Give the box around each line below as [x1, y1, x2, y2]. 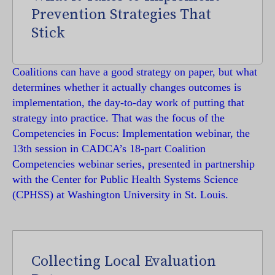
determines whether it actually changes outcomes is [12, 81, 241, 93]
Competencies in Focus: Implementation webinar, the [12, 127, 250, 139]
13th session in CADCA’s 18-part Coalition [12, 142, 206, 155]
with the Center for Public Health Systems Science [12, 173, 238, 185]
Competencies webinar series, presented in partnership [12, 158, 255, 170]
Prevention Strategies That [31, 6, 211, 24]
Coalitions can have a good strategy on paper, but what [12, 66, 257, 78]
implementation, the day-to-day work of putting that [12, 96, 244, 109]
